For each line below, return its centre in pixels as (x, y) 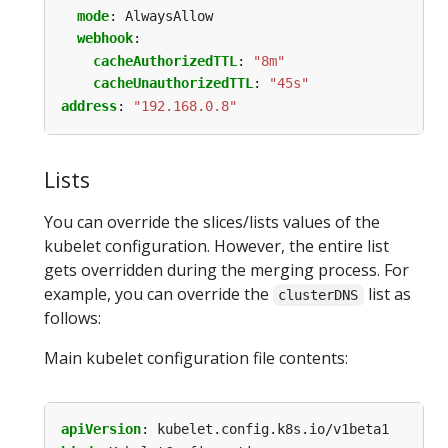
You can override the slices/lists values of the (212, 222)
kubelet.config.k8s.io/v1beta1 (273, 429)
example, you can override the (158, 294)
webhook (105, 38)
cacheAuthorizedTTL (165, 60)
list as (387, 294)
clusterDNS (318, 295)
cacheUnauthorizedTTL (173, 83)
